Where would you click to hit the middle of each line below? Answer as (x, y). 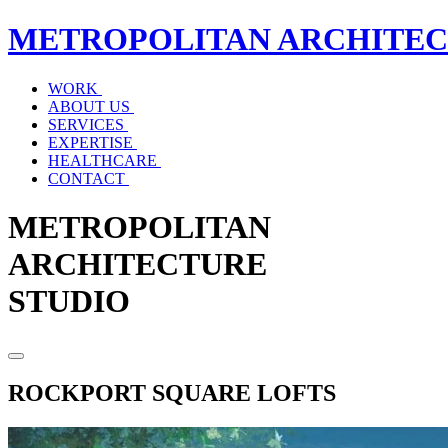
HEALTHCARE (102, 160)
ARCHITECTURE (137, 264)
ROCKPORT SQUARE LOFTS (172, 392)
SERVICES (86, 124)
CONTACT (86, 178)
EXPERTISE (90, 142)
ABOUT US (89, 106)
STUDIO (69, 301)
